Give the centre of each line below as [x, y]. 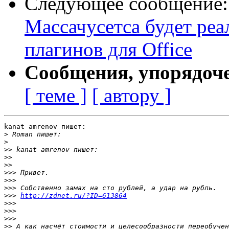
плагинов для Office [108, 50]
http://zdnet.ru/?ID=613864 [74, 196]
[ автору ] [132, 96]
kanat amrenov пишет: [45, 127]
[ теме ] [56, 96]
